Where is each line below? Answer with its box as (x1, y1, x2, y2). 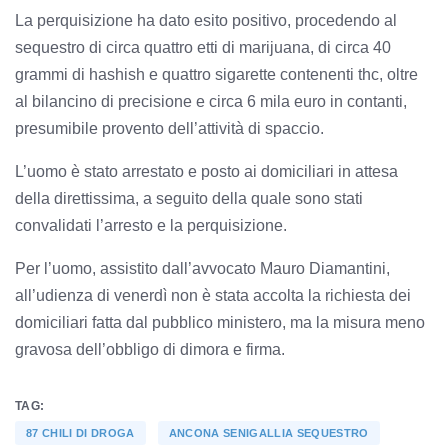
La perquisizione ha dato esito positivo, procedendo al (15, 11, 397, 29)
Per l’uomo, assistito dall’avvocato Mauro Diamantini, (15, 259, 390, 277)
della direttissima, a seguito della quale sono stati (15, 189, 363, 207)
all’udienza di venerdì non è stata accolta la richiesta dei (15, 286, 411, 304)
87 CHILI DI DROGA (26, 426, 135, 439)
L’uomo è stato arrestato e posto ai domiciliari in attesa (15, 162, 398, 180)
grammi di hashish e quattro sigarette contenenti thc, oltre (15, 65, 418, 83)
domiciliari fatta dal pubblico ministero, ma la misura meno (15, 313, 425, 331)
